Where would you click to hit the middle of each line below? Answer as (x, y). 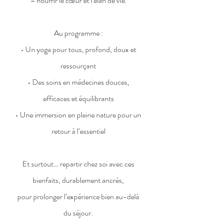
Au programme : (78, 33)
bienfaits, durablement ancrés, (78, 180)
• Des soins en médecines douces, (78, 82)
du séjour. (78, 213)
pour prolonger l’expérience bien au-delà (78, 196)
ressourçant (78, 66)
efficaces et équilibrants (78, 98)
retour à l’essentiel (78, 131)
